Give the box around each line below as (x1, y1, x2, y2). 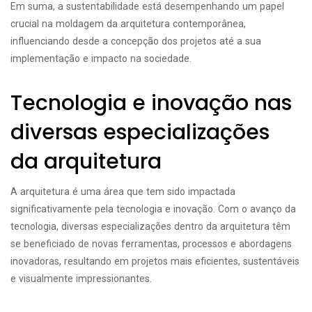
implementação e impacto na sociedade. (10, 53, 192, 64)
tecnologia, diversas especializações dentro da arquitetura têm (10, 221, 290, 232)
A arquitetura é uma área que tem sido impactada (10, 186, 235, 197)
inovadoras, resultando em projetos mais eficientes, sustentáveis (10, 256, 299, 267)
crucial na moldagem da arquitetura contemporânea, (10, 18, 246, 29)
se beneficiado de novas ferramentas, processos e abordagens (10, 238, 292, 249)
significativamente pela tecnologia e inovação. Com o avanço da (10, 203, 296, 214)
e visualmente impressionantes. (10, 273, 152, 284)
